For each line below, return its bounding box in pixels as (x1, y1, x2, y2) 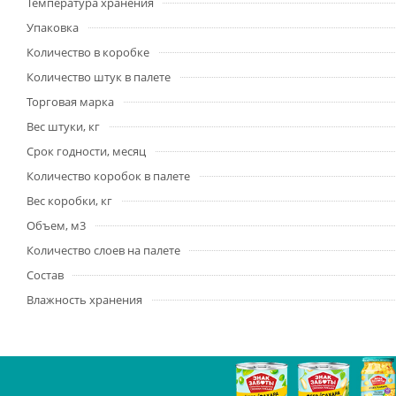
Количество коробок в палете (27, 168, 190, 184)
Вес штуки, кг (27, 118, 100, 134)
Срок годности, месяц (27, 143, 146, 159)
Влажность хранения (27, 292, 142, 308)
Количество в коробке (27, 44, 149, 60)
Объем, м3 (27, 217, 86, 233)
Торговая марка (27, 94, 114, 110)
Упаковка (27, 19, 79, 35)
